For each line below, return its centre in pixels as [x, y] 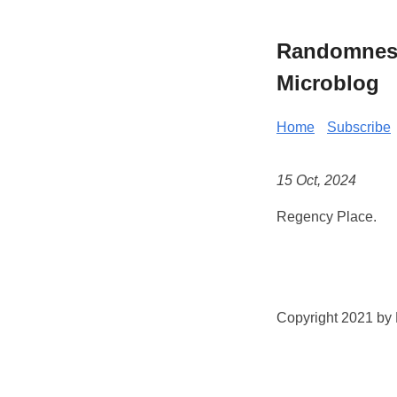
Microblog [328, 82]
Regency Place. [327, 217]
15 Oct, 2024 [316, 181]
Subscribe [359, 127]
